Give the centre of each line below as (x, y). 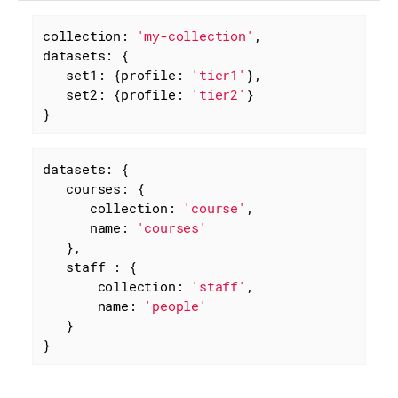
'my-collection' (195, 36)
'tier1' (219, 75)
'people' (175, 306)
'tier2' (219, 95)
